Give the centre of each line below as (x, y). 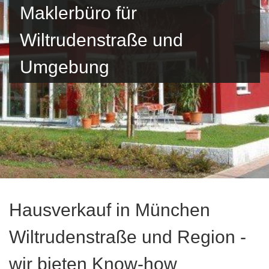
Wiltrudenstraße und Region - (128, 237)
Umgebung (65, 67)
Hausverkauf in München (110, 210)
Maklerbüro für (78, 13)
